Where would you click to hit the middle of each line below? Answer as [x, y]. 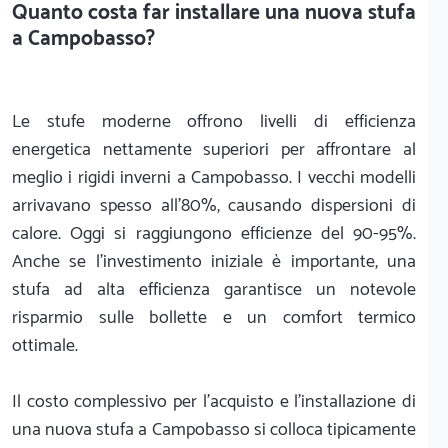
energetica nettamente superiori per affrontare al [214, 149]
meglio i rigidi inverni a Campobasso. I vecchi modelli [214, 177]
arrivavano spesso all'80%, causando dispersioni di [214, 205]
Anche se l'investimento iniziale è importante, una [214, 261]
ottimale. [45, 345]
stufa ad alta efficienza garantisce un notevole [214, 289]
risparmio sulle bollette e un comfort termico [214, 317]
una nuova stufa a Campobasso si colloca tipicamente [214, 429]
